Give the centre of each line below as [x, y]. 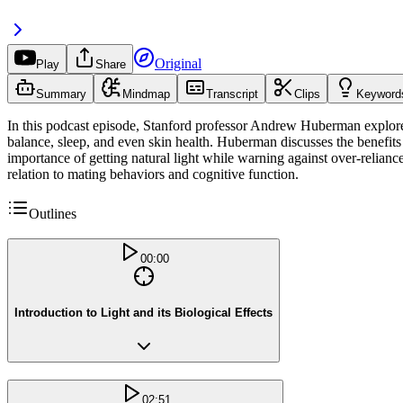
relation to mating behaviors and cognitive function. [153, 174]
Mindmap [146, 94]
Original [178, 63]
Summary [61, 94]
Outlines [53, 213]
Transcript [232, 94]
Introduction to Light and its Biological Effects [143, 313]
